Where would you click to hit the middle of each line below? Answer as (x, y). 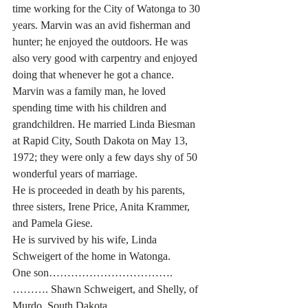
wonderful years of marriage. (76, 174)
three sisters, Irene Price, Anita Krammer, (102, 207)
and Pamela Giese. (54, 223)
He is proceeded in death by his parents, (100, 190)
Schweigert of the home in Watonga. (91, 256)
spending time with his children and (91, 108)
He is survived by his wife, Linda (86, 240)
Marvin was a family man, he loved (90, 91)
